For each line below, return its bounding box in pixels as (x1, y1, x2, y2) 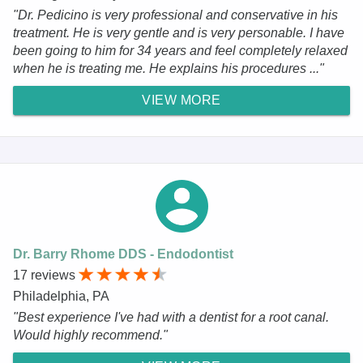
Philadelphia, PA (13, 288, 109, 303)
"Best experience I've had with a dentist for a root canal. (13, 310, 329, 324)
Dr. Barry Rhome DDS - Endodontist (13, 246, 233, 261)
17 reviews (13, 267, 79, 282)
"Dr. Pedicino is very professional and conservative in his (13, 7, 338, 22)
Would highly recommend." (13, 327, 168, 342)
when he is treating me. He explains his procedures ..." (13, 61, 324, 75)
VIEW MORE (142, 92, 221, 107)
